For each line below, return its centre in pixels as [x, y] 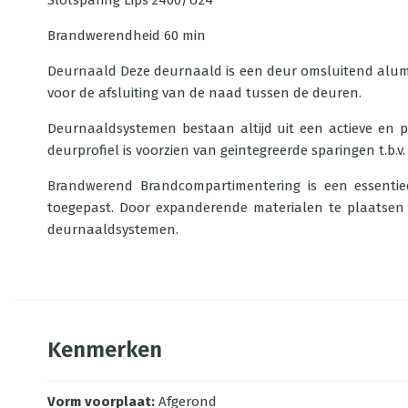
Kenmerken [105, 350]
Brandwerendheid [104, 36]
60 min [185, 36]
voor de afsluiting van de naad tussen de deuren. [204, 93]
